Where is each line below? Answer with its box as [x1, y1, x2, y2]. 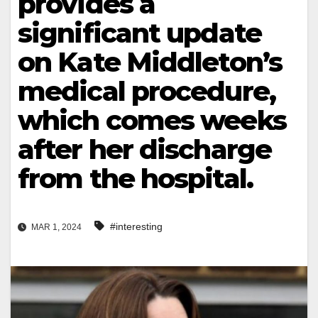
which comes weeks [18, 104, 286, 137]
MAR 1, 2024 [29, 222, 82, 233]
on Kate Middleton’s [18, 45, 282, 79]
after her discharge [18, 133, 271, 166]
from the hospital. [18, 162, 253, 195]
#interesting [110, 221, 163, 233]
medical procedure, [18, 75, 275, 108]
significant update [18, 16, 261, 50]
